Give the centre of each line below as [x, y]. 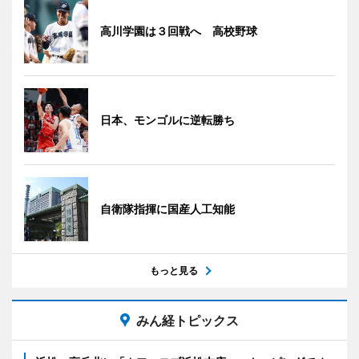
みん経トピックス [188, 321]
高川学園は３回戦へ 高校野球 [179, 31]
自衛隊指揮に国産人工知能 [167, 209]
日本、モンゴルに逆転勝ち [167, 120]
